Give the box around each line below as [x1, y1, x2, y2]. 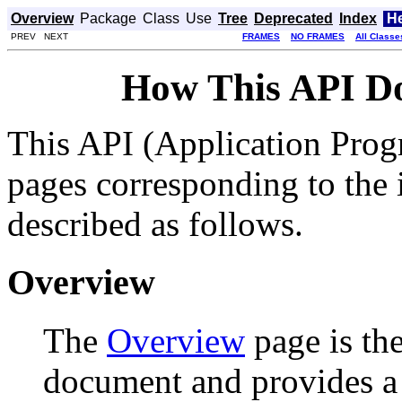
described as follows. [7, 205, 303, 244]
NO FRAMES [291, 31, 345, 41]
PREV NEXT [8, 31, 68, 41]
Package [80, 11, 136, 26]
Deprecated [254, 11, 333, 26]
